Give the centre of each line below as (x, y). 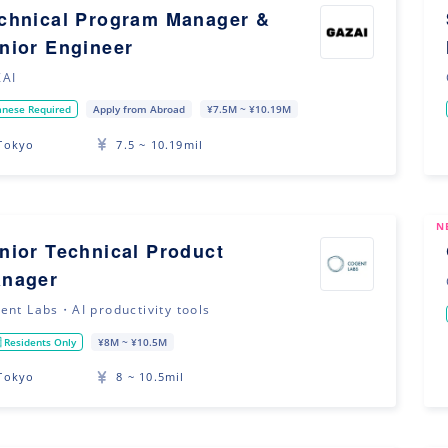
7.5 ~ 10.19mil (160, 144)
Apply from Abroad (139, 109)
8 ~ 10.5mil (150, 377)
